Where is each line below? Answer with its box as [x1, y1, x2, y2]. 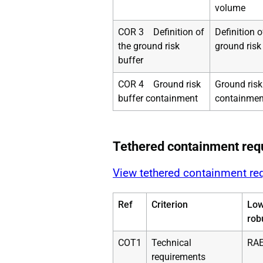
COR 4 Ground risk [118, 78, 201, 90]
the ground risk [118, 40, 180, 52]
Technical [151, 237, 191, 248]
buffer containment [118, 92, 198, 104]
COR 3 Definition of [118, 26, 204, 38]
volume [215, 2, 245, 14]
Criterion [151, 198, 188, 210]
